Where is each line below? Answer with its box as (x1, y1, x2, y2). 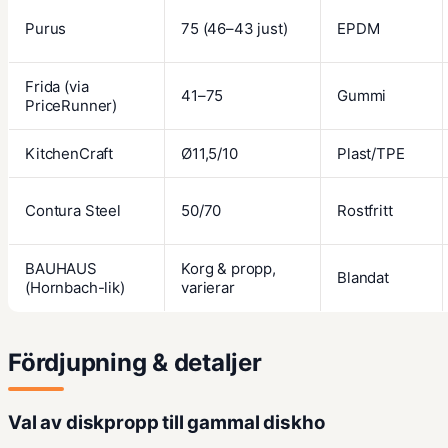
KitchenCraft (25, 144, 114, 164)
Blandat (337, 268, 389, 288)
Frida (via (25, 77, 89, 97)
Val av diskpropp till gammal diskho (8, 411, 325, 435)
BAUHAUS (25, 259, 97, 279)
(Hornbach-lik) (25, 278, 125, 298)
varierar (181, 278, 235, 298)
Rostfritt (337, 201, 393, 221)
